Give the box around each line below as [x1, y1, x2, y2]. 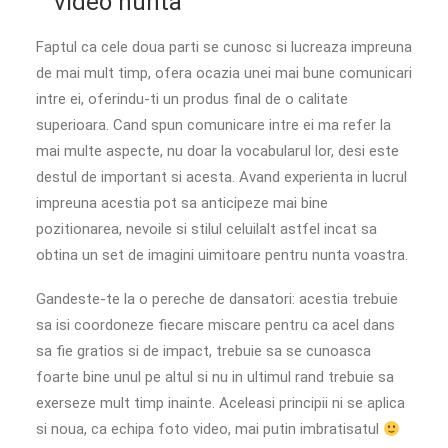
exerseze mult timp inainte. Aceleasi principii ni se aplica [36, 394, 405, 412]
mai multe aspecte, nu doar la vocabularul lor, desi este [36, 142, 399, 160]
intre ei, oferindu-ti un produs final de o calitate [36, 90, 348, 108]
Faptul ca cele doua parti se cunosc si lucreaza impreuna [36, 38, 412, 56]
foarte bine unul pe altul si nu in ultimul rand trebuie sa [36, 368, 394, 386]
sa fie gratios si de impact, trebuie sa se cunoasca [36, 342, 371, 360]
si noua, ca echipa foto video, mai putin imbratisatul [36, 420, 383, 438]
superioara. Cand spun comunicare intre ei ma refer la [36, 116, 391, 134]
